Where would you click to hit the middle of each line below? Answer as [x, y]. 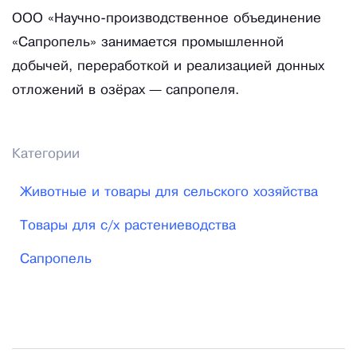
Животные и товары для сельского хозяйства [169, 193]
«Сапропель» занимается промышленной [148, 43]
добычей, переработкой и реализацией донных [168, 67]
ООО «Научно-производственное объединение [167, 19]
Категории [46, 155]
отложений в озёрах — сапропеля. [126, 91]
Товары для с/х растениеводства [128, 226]
